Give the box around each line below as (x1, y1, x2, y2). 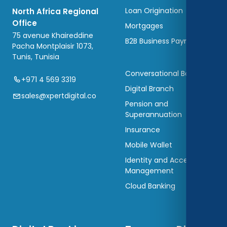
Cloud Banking (125, 181, 175, 192)
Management (125, 166, 174, 176)
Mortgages (125, 21, 163, 31)
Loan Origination (125, 6, 183, 16)
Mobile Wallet (125, 140, 172, 150)
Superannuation (125, 109, 182, 120)
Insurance (125, 125, 160, 135)
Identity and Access (125, 155, 195, 166)
